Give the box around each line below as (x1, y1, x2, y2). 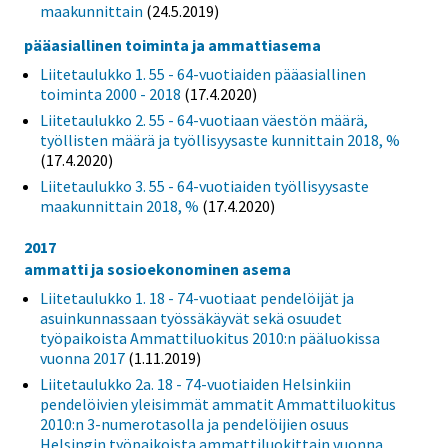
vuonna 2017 (40, 347, 125, 368)
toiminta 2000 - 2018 (40, 83, 181, 104)
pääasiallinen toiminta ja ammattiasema (24, 34, 321, 55)
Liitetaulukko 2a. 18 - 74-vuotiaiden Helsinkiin (40, 373, 351, 394)
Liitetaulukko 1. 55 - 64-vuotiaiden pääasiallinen (40, 63, 366, 84)
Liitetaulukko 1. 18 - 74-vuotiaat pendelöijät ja (40, 287, 354, 308)
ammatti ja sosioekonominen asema (24, 258, 291, 279)
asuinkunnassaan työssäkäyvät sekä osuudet (40, 307, 342, 328)
